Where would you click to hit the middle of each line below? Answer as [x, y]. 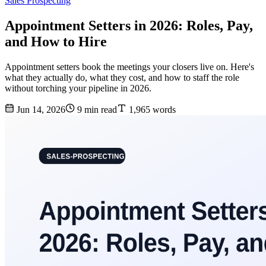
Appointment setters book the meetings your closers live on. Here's [129, 67]
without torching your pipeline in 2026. [78, 88]
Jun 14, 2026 [40, 110]
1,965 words [151, 110]
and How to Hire [56, 42]
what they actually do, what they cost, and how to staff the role [122, 78]
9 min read [96, 110]
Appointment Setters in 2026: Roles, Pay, [129, 26]
